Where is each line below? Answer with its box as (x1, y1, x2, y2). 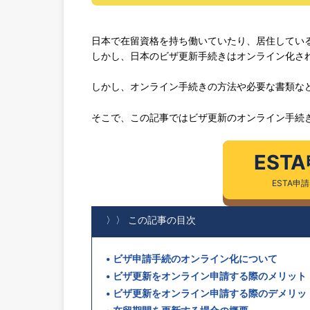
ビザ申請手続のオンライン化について (112, 253, 277, 265)
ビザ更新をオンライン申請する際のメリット (112, 270, 307, 282)
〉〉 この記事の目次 (106, 213, 196, 226)
